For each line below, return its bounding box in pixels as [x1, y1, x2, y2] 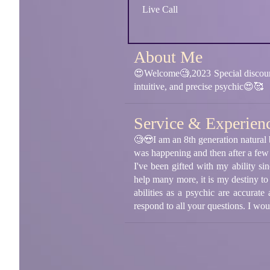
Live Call [142, 4, 178, 15]
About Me [134, 48, 202, 67]
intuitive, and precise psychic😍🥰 [134, 81, 263, 92]
